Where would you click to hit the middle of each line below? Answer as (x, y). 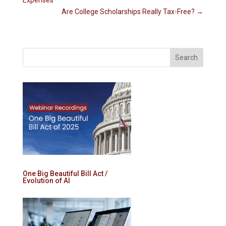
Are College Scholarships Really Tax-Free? (128, 12)
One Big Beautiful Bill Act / (65, 173)
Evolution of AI (46, 180)
